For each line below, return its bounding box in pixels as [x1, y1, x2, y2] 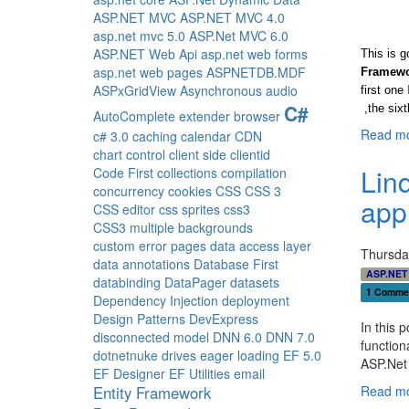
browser [234, 107, 280, 125]
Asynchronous [180, 81, 262, 100]
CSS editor [93, 200, 155, 218]
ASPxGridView [93, 81, 176, 100]
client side [169, 145, 226, 163]
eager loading [200, 346, 279, 364]
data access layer [210, 236, 311, 255]
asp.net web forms [201, 45, 308, 63]
